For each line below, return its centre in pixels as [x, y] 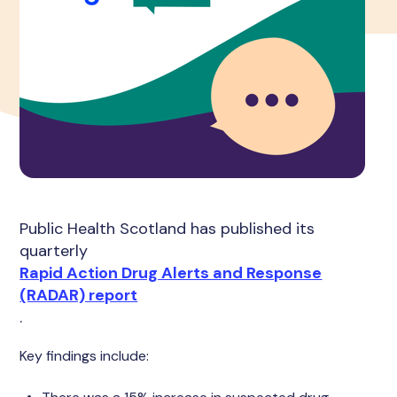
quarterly [56, 251]
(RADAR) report [79, 295]
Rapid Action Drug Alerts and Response [171, 273]
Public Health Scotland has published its [167, 229]
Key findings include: [85, 356]
